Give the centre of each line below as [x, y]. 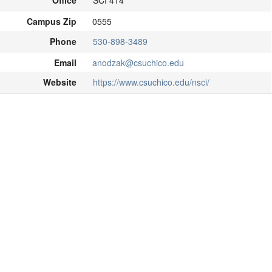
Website [60, 82]
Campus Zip [51, 22]
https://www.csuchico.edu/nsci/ [151, 82]
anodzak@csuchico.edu [138, 62]
